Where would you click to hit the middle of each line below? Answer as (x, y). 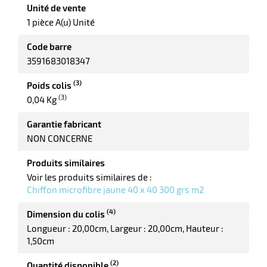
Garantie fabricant (64, 124)
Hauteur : (205, 229)
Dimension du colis (67, 214)
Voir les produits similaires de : (89, 177)
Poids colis (50, 86)
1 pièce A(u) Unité (61, 22)
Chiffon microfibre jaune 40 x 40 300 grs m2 (115, 190)
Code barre (49, 47)
